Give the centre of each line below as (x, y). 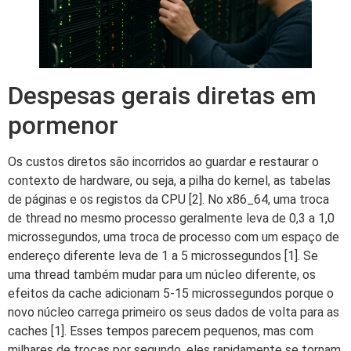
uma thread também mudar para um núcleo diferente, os (162, 274)
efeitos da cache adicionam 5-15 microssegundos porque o (171, 293)
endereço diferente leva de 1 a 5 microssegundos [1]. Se (163, 255)
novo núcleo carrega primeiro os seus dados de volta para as (174, 312)
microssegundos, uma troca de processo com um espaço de (174, 237)
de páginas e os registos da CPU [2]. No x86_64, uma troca (168, 199)
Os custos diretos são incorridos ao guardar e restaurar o (163, 161)
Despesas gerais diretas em (162, 95)
